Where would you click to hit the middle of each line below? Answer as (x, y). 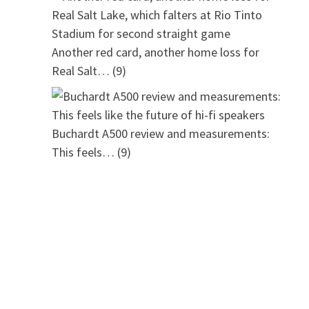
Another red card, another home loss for (155, 52)
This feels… (83, 152)
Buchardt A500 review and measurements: (160, 134)
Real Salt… (80, 71)
